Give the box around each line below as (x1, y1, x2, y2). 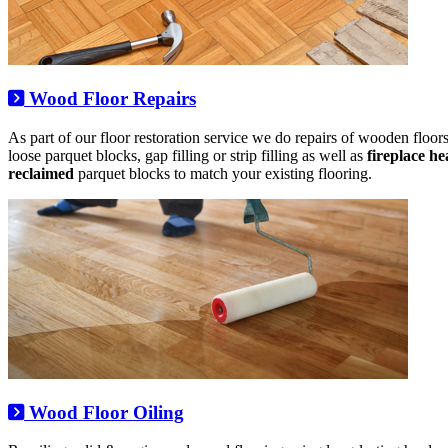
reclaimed (8, 164, 74, 182)
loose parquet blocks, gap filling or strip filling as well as (8, 146, 367, 164)
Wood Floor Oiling (24, 401, 184, 423)
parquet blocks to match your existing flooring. (74, 164, 372, 182)
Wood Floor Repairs (24, 88, 196, 110)
